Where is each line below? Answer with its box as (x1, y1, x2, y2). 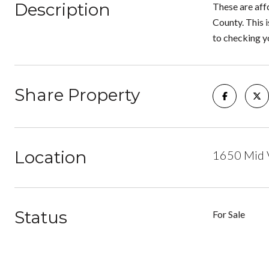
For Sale (213, 208, 245, 220)
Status (14, 207, 67, 228)
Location (14, 147, 87, 168)
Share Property (14, 85, 140, 105)
